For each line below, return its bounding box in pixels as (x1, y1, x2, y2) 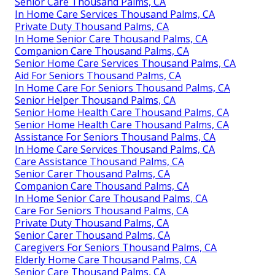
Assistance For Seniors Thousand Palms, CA (15, 130, 215, 144)
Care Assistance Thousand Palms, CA (15, 155, 184, 169)
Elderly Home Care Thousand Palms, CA (15, 253, 196, 267)
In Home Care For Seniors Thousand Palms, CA (15, 81, 230, 95)
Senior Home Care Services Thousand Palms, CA (15, 56, 236, 71)
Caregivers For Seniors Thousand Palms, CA (15, 241, 217, 255)
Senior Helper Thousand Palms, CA (15, 93, 176, 107)
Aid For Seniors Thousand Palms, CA (15, 69, 181, 83)
